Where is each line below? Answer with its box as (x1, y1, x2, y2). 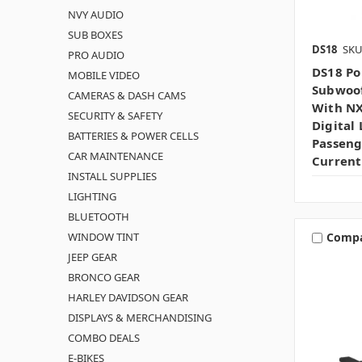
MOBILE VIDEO (68, 67, 140, 82)
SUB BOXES (68, 27, 123, 42)
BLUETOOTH (68, 208, 129, 224)
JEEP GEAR (68, 249, 117, 264)
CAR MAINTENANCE (68, 148, 163, 163)
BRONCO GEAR (68, 269, 140, 284)
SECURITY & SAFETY (68, 107, 162, 123)
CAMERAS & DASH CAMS (68, 87, 186, 103)
